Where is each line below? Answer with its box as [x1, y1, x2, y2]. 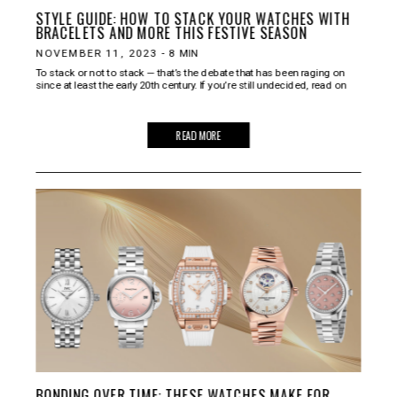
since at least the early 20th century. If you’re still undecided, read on [35, 78, 346, 91]
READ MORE [175, 127, 222, 144]
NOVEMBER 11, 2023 [35, 46, 158, 59]
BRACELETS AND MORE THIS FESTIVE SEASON [35, 21, 307, 43]
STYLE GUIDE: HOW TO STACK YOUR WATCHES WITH [35, 7, 351, 28]
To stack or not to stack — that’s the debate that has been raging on [35, 66, 345, 79]
